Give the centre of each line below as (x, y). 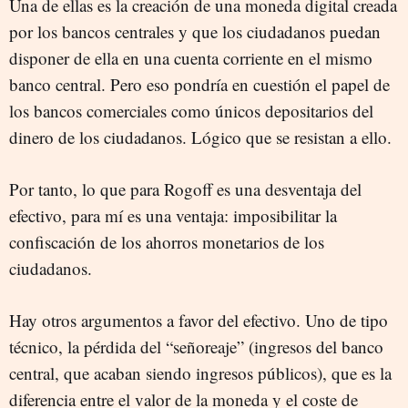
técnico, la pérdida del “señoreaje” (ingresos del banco (196, 347)
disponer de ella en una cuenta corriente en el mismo (191, 58)
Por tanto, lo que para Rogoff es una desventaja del (185, 189)
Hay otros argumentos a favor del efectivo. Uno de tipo (199, 321)
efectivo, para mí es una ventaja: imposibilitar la (173, 216)
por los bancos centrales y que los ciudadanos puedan (195, 32)
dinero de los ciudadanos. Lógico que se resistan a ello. (200, 138)
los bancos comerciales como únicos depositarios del (191, 111)
